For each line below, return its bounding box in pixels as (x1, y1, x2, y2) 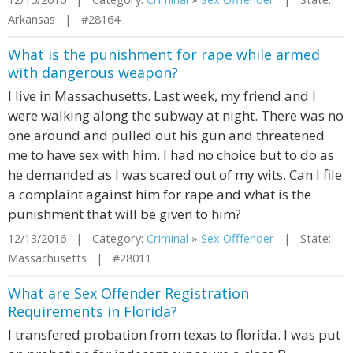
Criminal (147, 231, 188, 246)
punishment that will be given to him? (8, 205, 241, 223)
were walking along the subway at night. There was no (8, 106, 344, 124)
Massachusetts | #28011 (8, 251, 151, 266)
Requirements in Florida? (8, 302, 177, 321)
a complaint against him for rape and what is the (8, 185, 311, 203)
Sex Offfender (201, 231, 274, 246)
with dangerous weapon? (8, 63, 178, 82)
